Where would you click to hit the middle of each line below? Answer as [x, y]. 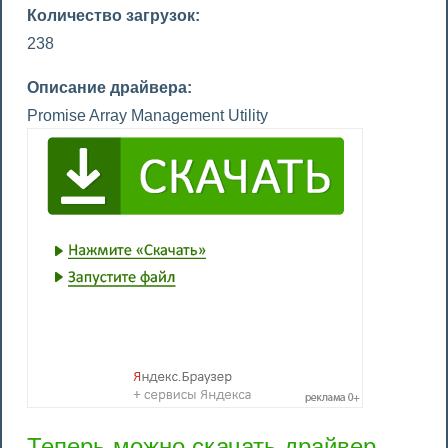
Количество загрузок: [113, 15]
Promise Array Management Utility [147, 115]
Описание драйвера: [109, 87]
